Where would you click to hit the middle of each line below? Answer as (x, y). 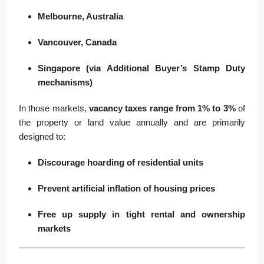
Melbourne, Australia (80, 16)
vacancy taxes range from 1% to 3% (162, 108)
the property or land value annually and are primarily (132, 122)
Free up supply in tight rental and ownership (141, 214)
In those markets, (54, 108)
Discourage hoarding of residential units (121, 162)
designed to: (42, 136)
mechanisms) (65, 82)
